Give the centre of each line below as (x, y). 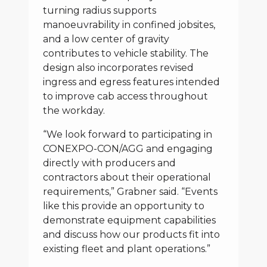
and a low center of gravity (106, 39)
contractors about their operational (127, 177)
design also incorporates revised (118, 68)
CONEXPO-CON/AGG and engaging (128, 149)
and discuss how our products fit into (131, 235)
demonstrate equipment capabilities (129, 220)
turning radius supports (100, 10)
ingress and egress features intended (131, 82)
